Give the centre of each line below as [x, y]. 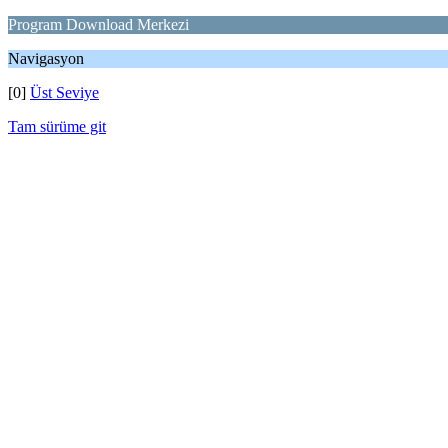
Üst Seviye [64, 92]
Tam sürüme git [57, 126]
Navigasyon [46, 58]
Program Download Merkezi [98, 24]
